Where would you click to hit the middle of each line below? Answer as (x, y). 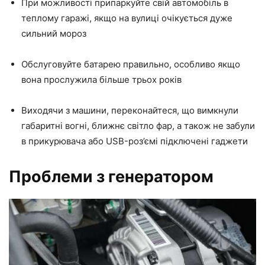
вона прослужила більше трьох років (101, 80)
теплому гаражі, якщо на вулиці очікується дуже (127, 18)
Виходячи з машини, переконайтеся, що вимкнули (130, 111)
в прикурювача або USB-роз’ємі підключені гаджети (135, 141)
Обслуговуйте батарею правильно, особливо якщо (131, 64)
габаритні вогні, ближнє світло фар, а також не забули (138, 126)
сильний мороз (54, 34)
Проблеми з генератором (111, 177)
